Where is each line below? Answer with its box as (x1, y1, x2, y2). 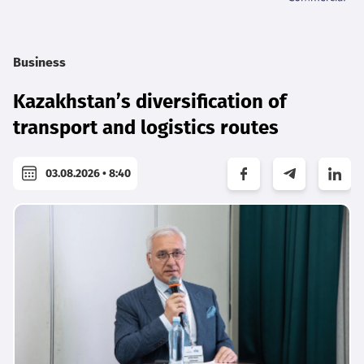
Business (13, 54, 66, 71)
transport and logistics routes (13, 116, 279, 140)
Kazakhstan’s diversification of (13, 90, 287, 114)
